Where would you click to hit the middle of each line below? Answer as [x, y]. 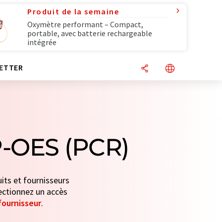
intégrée [42, 42]
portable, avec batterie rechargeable [90, 33]
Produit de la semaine [73, 11]
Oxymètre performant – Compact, [85, 24]
